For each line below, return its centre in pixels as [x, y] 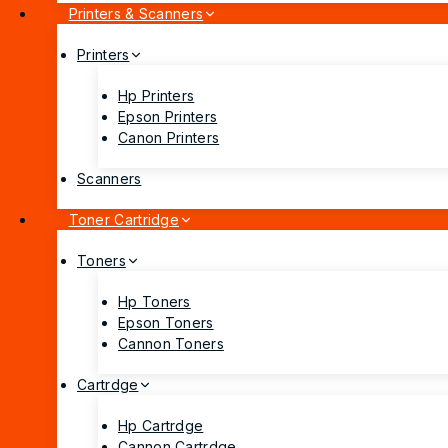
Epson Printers [168, 117]
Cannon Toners [171, 344]
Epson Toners [166, 323]
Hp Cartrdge [161, 426]
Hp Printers [156, 96]
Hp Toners [154, 302]
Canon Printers [169, 138]
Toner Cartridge [123, 220]
